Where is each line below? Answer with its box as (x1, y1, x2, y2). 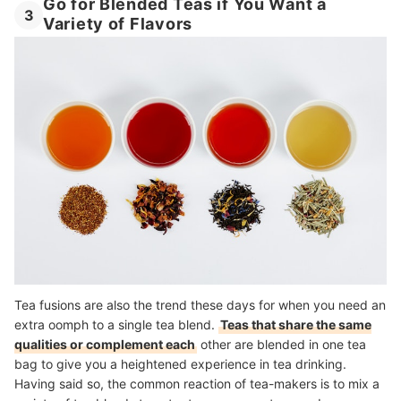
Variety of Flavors (43, 14, 192, 34)
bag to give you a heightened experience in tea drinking (14, 355, 343, 371)
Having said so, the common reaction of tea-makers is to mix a (14, 375, 380, 391)
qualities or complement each (14, 336, 195, 352)
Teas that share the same (220, 316, 371, 332)
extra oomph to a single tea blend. (14, 316, 218, 332)
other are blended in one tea (197, 336, 366, 352)
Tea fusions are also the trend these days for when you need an (14, 296, 386, 312)
